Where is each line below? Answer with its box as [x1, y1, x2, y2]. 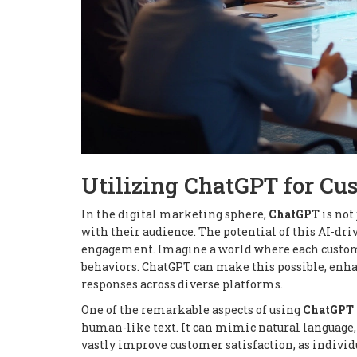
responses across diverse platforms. [81, 277, 283, 292]
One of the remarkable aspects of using [81, 302, 303, 318]
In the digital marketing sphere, [81, 206, 269, 222]
